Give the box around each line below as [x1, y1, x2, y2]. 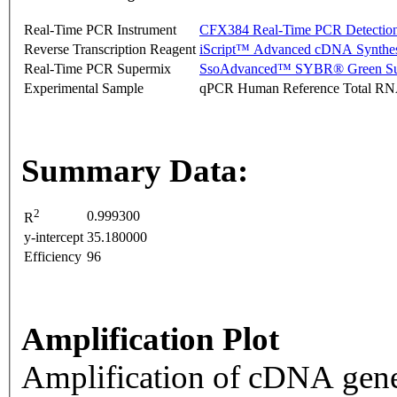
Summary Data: [21, 152, 248, 190]
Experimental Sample [24, 81, 144, 97]
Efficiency [24, 249, 82, 265]
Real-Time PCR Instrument [24, 22, 176, 38]
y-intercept [24, 230, 83, 245]
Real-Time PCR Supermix [24, 61, 171, 77]
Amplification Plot [21, 321, 279, 358]
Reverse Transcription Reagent [24, 42, 196, 58]
